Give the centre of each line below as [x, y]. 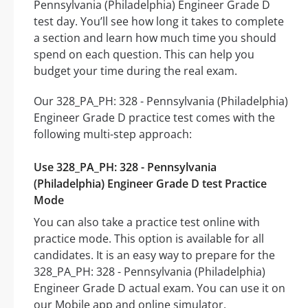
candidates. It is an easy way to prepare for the [154, 255]
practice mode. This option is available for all [149, 239]
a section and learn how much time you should [155, 38]
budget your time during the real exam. [135, 71]
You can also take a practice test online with [147, 222]
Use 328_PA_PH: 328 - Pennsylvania [125, 167]
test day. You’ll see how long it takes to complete [159, 22]
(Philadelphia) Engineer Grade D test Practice [150, 184]
